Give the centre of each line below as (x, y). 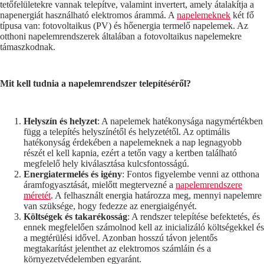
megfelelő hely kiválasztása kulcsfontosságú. (106, 163)
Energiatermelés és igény (73, 174)
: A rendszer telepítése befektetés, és (194, 216)
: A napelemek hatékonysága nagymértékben (180, 121)
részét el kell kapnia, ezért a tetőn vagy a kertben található (130, 153)
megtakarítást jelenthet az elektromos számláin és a (117, 248)
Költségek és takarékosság (75, 216)
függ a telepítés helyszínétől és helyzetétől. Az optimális (127, 131)
